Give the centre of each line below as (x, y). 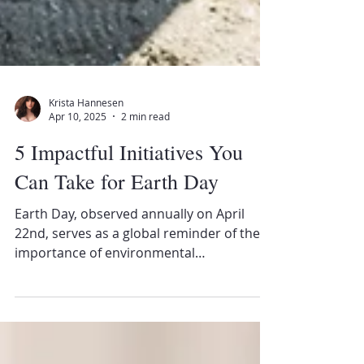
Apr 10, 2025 (78, 238)
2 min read (145, 238)
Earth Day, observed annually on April (130, 336)
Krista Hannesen (86, 224)
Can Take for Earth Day (117, 303)
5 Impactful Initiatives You (129, 274)
